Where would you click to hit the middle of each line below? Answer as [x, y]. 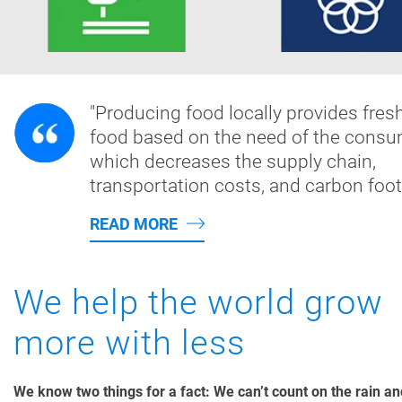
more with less [129, 342]
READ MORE [134, 223]
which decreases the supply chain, [233, 161]
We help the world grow [198, 302]
